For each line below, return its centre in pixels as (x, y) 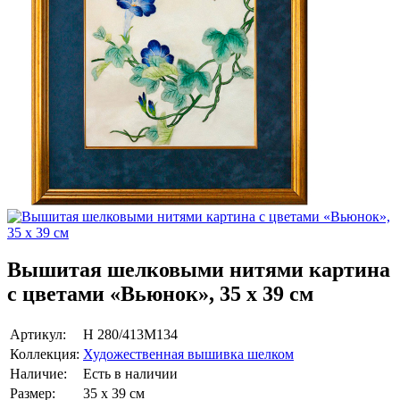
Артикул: (38, 335)
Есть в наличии (130, 374)
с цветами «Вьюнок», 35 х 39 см (160, 294)
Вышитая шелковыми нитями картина (199, 270)
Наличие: (38, 374)
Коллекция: (45, 354)
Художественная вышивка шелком (188, 354)
